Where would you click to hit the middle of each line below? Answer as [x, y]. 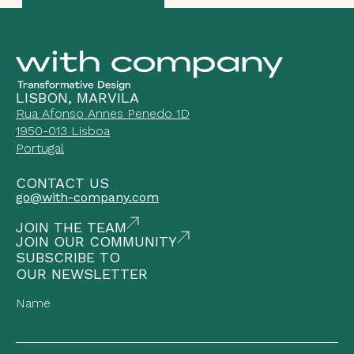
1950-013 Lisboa [63, 131]
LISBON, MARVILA [77, 98]
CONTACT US [62, 183]
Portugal [40, 148]
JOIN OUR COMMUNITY [96, 241]
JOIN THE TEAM [71, 227]
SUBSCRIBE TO [68, 257]
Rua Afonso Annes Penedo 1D [103, 113]
